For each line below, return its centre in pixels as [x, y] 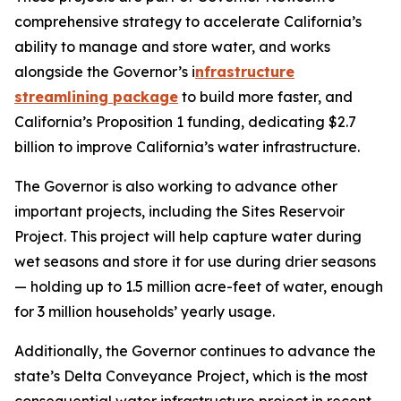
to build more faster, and [265, 97]
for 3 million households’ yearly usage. [146, 312]
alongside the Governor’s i [105, 72]
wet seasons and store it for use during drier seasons [195, 262]
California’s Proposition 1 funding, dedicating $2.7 [185, 122]
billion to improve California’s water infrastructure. [189, 147]
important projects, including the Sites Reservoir [179, 212]
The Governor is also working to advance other [176, 187]
